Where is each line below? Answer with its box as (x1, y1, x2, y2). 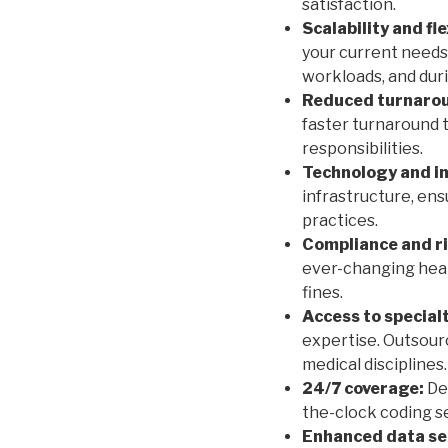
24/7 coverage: (302, 379, 424, 399)
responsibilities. (302, 139, 423, 159)
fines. (302, 283, 343, 303)
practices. (302, 211, 378, 231)
